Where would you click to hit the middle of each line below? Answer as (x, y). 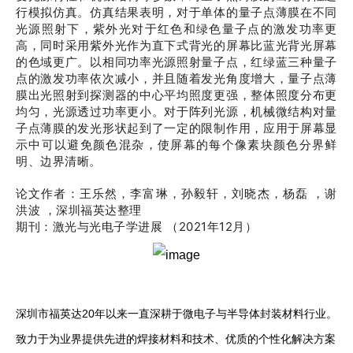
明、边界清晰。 (59, 161)
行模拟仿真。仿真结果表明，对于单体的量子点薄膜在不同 (176, 12)
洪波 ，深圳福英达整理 (79, 210)
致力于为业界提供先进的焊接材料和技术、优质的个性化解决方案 (176, 339)
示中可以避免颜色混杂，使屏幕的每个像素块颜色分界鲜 (176, 145)
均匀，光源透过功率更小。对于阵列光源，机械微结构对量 (176, 111)
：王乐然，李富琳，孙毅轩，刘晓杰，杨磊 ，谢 (202, 193)
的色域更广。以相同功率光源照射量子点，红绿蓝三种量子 (176, 62)
